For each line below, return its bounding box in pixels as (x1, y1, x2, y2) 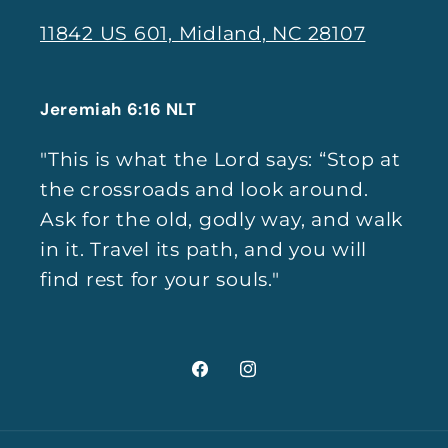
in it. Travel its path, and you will (40, 238, 367, 262)
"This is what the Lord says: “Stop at (40, 148, 401, 172)
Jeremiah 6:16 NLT (40, 98, 197, 121)
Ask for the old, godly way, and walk (40, 208, 403, 232)
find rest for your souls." (40, 268, 280, 292)
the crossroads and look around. (40, 178, 369, 202)
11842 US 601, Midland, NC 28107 (40, 22, 366, 46)
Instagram (236, 370, 336, 392)
